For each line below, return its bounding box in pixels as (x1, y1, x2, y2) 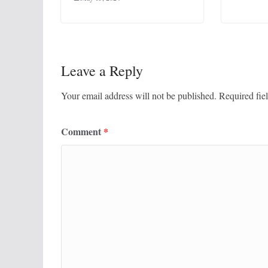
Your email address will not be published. (61, 89, 217, 102)
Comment (61, 124, 103, 139)
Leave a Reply (61, 61, 143, 81)
